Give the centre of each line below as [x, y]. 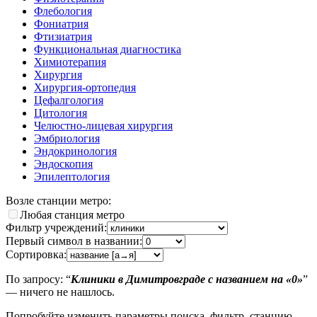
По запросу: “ [38, 279]
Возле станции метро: [58, 200]
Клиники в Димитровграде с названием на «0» [187, 279]
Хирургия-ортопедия [85, 87]
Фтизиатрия [63, 36]
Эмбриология [67, 138]
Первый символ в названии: [74, 241]
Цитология [60, 113]
